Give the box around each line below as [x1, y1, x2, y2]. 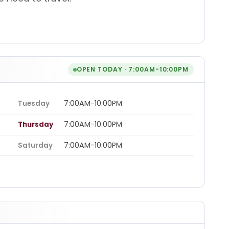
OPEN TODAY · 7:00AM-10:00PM [76, 65, 189, 74]
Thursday [18, 120, 53, 130]
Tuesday [18, 99, 50, 109]
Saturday [18, 140, 53, 150]
